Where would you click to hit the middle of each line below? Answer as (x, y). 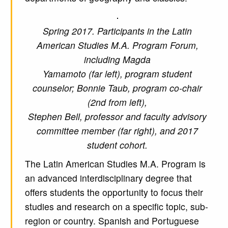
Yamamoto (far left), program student (117, 74)
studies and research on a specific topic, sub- (116, 207)
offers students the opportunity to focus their (114, 192)
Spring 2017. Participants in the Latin (117, 31)
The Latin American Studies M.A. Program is (115, 164)
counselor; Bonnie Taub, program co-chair (117, 88)
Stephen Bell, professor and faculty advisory (117, 117)
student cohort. (117, 145)
